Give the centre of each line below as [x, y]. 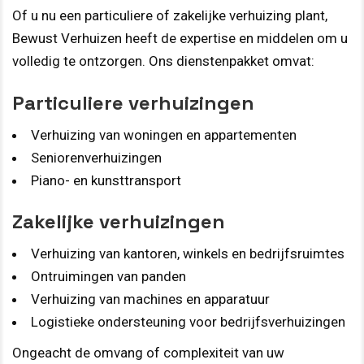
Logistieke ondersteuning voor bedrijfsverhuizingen [188, 322]
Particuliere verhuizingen [133, 103]
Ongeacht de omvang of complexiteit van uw [148, 353]
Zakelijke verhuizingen [119, 222]
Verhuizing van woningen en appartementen [164, 135]
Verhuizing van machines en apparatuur [150, 299]
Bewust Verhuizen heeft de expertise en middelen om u [180, 38]
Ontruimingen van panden [108, 277]
